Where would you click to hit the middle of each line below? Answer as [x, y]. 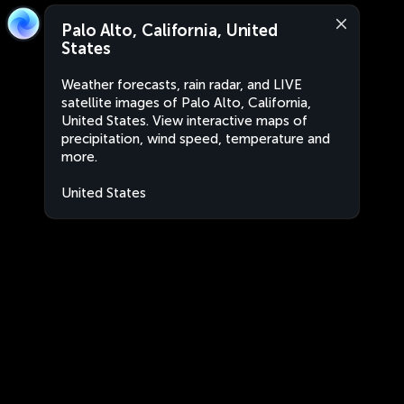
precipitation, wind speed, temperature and [196, 139]
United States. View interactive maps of [184, 121]
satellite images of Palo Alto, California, [186, 103]
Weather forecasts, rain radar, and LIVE [182, 85]
